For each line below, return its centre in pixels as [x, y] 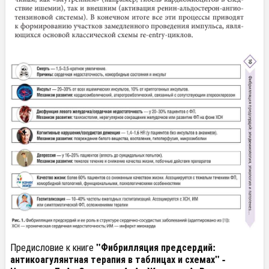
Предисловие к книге [53, 247]
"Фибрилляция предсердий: [156, 247]
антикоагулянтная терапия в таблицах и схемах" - [118, 259]
